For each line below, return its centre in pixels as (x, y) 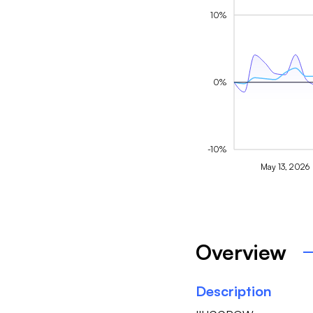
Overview (241, 252)
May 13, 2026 (285, 166)
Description (233, 291)
